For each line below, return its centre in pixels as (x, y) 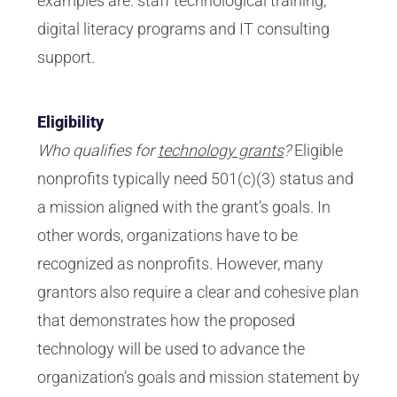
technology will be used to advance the (171, 349)
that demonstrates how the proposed (166, 321)
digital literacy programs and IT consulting (183, 29)
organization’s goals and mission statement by (198, 378)
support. (66, 58)
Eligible (317, 151)
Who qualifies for (97, 151)
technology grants (221, 151)
